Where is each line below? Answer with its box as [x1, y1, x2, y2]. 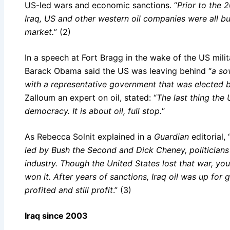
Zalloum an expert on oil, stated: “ [25, 92, 157, 103]
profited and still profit [25, 184, 113, 195]
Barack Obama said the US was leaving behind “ [25, 65, 212, 76]
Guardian [154, 131, 189, 142]
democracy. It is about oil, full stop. [25, 105, 162, 116]
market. [25, 26, 54, 37]
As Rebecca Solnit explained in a [25, 131, 154, 142]
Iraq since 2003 [25, 210, 88, 221]
